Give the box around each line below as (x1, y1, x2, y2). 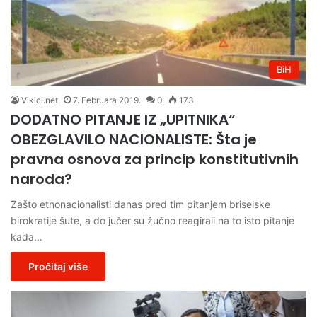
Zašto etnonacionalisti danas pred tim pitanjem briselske (11, 197, 270, 210)
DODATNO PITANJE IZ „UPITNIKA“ (11, 109, 236, 129)
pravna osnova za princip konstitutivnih (11, 149, 299, 169)
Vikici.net (21, 94, 58, 105)
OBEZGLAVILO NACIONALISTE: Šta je (11, 129, 257, 149)
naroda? (11, 168, 72, 189)
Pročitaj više (28, 260, 88, 272)
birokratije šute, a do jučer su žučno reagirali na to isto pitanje (11, 214, 294, 226)
